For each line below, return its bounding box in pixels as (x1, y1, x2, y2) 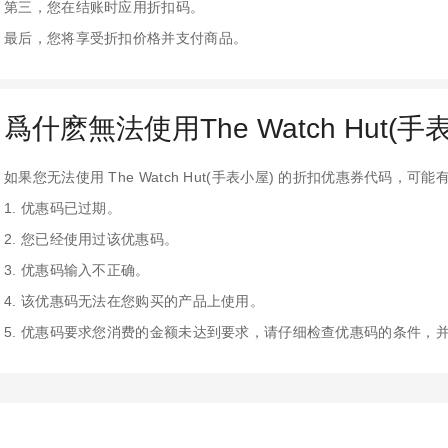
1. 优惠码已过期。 (4, 200, 121, 217)
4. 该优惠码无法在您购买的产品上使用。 (4, 293, 264, 310)
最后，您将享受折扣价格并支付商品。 (4, 30, 248, 47)
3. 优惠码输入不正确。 (4, 262, 150, 279)
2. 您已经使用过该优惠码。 (4, 231, 179, 248)
